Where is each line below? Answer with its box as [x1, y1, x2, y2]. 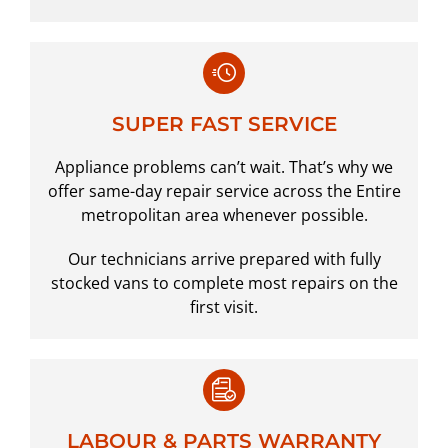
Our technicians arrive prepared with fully [67, 248, 381, 271]
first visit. [190, 296, 258, 319]
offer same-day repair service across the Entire [47, 180, 401, 203]
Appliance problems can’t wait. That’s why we [55, 156, 393, 179]
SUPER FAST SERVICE [111, 112, 337, 137]
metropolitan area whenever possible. [80, 204, 368, 227]
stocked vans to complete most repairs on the [50, 272, 398, 295]
